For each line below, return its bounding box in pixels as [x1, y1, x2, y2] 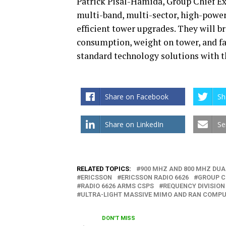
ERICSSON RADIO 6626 [121, 174, 189, 182]
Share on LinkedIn [105, 120, 163, 130]
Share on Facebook [105, 92, 168, 102]
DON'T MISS [102, 215, 135, 222]
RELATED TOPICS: [77, 165, 131, 173]
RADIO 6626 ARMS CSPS [81, 182, 154, 190]
